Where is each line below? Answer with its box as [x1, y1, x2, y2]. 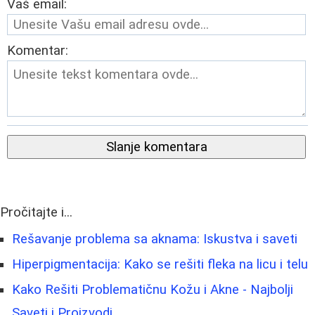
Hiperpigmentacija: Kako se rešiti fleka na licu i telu [12, 257, 308, 273]
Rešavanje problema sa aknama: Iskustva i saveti [12, 231, 297, 247]
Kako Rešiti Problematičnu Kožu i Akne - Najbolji [12, 282, 293, 298]
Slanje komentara [105, 139, 207, 155]
